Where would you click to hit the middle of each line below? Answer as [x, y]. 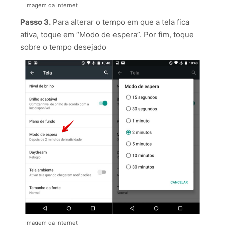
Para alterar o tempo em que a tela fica [120, 22]
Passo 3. [35, 22]
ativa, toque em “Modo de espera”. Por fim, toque [107, 35]
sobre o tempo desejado [63, 47]
